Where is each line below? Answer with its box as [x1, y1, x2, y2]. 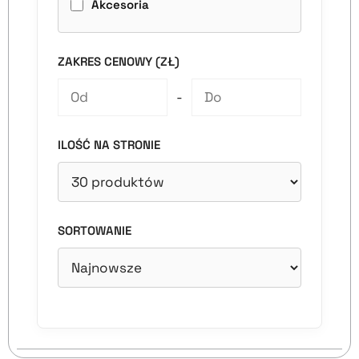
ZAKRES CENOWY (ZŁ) [58, 54, 179, 69]
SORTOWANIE [58, 223, 131, 238]
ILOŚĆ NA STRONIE [58, 137, 160, 152]
